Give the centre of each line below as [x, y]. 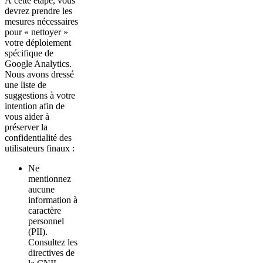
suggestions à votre [40, 96]
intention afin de [35, 106]
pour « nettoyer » [36, 32]
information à [53, 200]
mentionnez [50, 179]
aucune [41, 190]
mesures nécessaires [41, 22]
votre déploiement [38, 43]
